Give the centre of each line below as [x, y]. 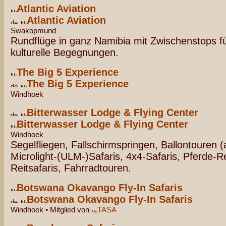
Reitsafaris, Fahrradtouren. [71, 168]
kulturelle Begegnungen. [65, 52]
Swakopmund [33, 31]
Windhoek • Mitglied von [51, 210]
